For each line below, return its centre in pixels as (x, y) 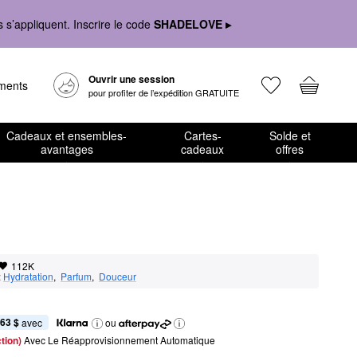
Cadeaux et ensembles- (67, 135)
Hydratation (28, 276)
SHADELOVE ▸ (192, 24)
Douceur (118, 276)
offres (290, 149)
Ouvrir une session (131, 79)
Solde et (290, 135)
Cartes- (202, 135)
